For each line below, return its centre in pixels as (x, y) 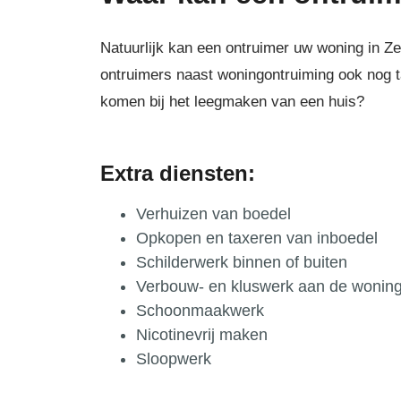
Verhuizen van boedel (213, 214)
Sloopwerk (174, 359)
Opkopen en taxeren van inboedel (257, 238)
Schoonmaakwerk (200, 311)
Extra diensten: (178, 173)
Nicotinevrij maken (202, 335)
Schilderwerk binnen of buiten (242, 262)
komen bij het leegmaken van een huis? (232, 102)
